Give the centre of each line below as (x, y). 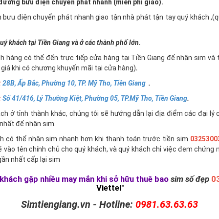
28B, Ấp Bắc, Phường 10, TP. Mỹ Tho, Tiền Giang (74, 83)
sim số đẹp (190, 179)
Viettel (109, 188)
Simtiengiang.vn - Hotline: (78, 204)
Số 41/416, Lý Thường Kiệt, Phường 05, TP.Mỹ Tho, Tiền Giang (95, 98)
